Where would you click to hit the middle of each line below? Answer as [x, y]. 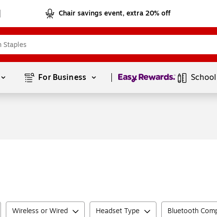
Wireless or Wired [40, 211]
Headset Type [118, 211]
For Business [63, 77]
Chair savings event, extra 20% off [115, 13]
